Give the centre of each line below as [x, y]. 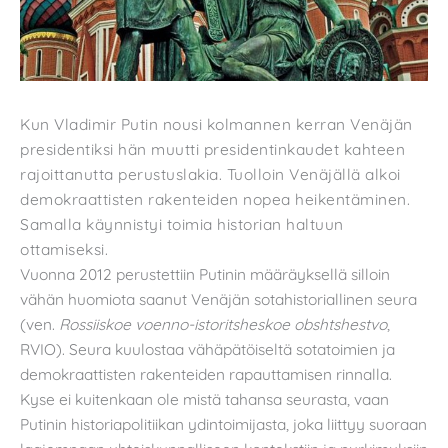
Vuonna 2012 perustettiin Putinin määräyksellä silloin [205, 274]
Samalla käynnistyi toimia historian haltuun [182, 224]
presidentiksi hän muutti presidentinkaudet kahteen [212, 149]
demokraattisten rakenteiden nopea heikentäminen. [215, 199]
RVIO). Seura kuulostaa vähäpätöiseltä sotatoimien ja [207, 349]
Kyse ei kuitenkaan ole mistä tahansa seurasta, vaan [204, 399]
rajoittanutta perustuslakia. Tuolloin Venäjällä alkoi [210, 174]
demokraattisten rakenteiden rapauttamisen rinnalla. [206, 374]
